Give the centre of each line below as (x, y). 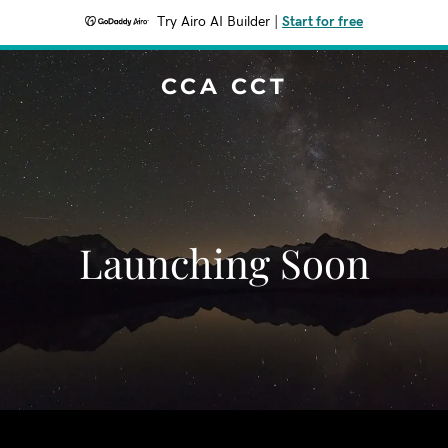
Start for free (322, 22)
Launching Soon (224, 262)
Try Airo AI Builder (213, 22)
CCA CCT (224, 86)
